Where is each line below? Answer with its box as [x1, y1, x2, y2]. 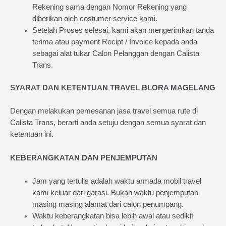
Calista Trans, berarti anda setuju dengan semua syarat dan [10, 119, 206, 127]
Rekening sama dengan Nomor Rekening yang [32, 3, 187, 12]
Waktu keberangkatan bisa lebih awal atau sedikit [32, 211, 193, 220]
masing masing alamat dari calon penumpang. [32, 200, 184, 208]
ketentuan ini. [10, 130, 53, 139]
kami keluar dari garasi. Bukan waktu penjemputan [32, 188, 198, 197]
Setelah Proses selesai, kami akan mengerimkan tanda [32, 26, 214, 35]
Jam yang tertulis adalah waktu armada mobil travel [32, 177, 201, 185]
